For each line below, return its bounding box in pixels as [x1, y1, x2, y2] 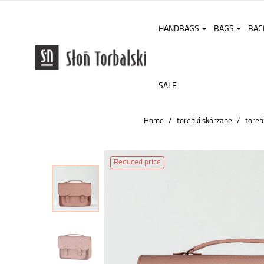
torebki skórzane [176, 117, 232, 125]
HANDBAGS [158, 25, 199, 34]
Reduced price [114, 159, 161, 166]
